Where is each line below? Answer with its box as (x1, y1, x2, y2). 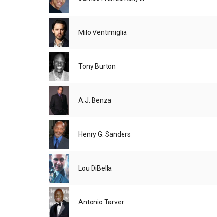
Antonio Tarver (78, 198, 124, 206)
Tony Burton (78, 62, 116, 71)
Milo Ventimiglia (78, 29, 127, 37)
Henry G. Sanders (78, 130, 131, 139)
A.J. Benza (78, 96, 111, 105)
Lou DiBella (78, 164, 112, 172)
